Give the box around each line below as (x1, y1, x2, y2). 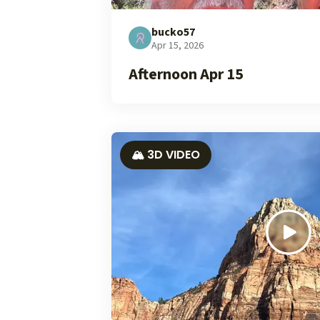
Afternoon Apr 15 (129, 63, 244, 86)
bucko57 (151, 24, 195, 40)
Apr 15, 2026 (151, 39, 204, 53)
